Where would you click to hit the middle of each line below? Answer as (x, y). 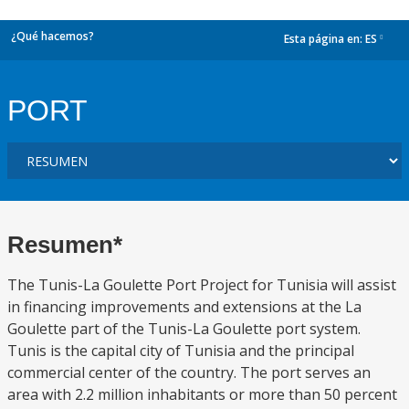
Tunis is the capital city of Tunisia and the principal (181, 351)
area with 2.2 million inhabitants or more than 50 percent (202, 394)
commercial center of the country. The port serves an (189, 372)
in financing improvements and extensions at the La (184, 307)
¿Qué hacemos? (52, 36)
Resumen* (65, 245)
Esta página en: (325, 39)
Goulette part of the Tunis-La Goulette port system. (184, 329)
